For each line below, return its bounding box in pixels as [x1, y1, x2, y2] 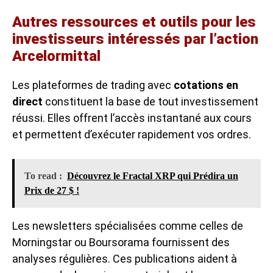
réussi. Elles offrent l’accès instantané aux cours [12, 111, 252, 124]
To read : [24, 170, 62, 181]
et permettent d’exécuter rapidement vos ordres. [12, 127, 251, 141]
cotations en [174, 78, 238, 91]
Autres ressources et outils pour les [12, 13, 256, 30]
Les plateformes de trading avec [12, 78, 174, 91]
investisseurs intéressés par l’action [12, 30, 258, 48]
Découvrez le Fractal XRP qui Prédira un [67, 170, 238, 181]
